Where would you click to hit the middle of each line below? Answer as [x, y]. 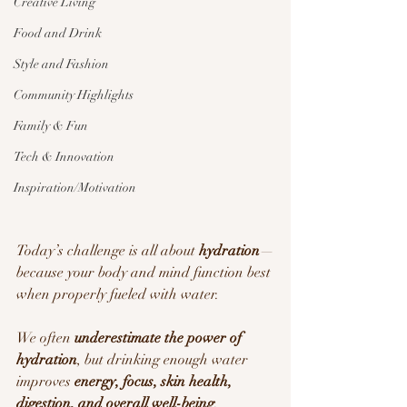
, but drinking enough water [164, 359]
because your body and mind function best [145, 272]
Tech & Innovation [64, 156]
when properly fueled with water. [118, 294]
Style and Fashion [61, 64]
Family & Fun [51, 125]
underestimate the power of [160, 338]
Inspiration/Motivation [75, 187]
